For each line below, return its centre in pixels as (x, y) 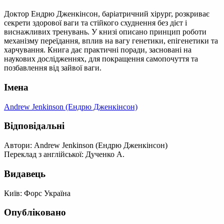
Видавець (25, 173)
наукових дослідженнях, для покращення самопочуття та (101, 59)
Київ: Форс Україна (37, 193)
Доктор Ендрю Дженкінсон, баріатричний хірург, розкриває (107, 14)
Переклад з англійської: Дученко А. (64, 154)
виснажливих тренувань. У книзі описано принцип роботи (105, 32)
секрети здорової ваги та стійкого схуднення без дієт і (95, 23)
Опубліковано (35, 212)
